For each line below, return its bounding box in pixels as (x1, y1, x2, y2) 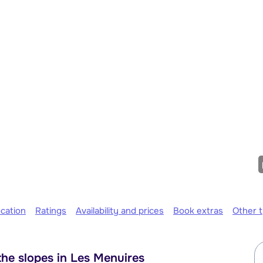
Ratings (35, 204, 66, 217)
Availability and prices (76, 204, 164, 217)
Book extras (173, 204, 223, 217)
